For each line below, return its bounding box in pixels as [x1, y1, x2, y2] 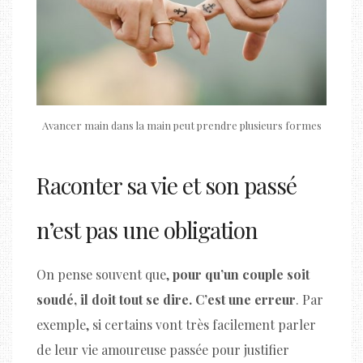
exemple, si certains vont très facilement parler [36, 316, 316, 334]
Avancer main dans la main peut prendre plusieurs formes [41, 118, 322, 133]
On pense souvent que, [36, 266, 173, 284]
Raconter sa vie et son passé [36, 170, 297, 201]
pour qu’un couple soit [173, 266, 310, 284]
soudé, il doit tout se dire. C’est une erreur [36, 291, 296, 309]
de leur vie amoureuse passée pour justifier [36, 341, 289, 359]
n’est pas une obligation [36, 215, 258, 246]
